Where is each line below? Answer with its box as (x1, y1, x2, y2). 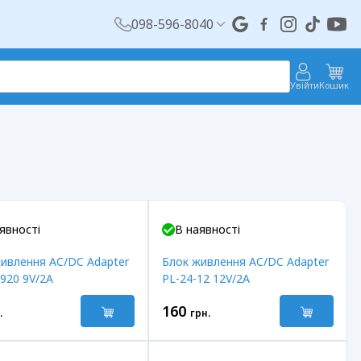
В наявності (174, 222, 240, 238)
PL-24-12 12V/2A (161, 271, 250, 287)
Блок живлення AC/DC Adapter (161, 254, 329, 270)
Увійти (290, 79, 319, 92)
